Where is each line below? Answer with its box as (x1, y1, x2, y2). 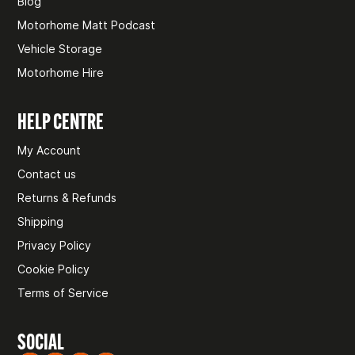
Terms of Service (17, 285, 109, 300)
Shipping (17, 214, 64, 228)
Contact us (17, 166, 77, 181)
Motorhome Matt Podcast (17, 17, 156, 32)
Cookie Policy (17, 261, 90, 276)
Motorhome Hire (17, 65, 105, 79)
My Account (17, 143, 82, 157)
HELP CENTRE (17, 107, 105, 135)
